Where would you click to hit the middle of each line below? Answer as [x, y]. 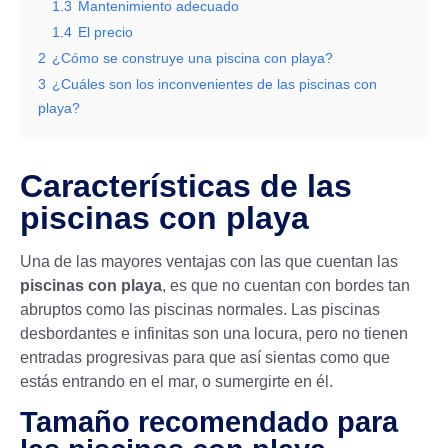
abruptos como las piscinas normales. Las [170, 309]
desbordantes [68, 333]
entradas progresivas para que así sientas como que [205, 357]
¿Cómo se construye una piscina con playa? [192, 57]
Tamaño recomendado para [209, 421]
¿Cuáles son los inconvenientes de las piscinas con [214, 83]
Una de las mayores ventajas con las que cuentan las [209, 261]
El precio [105, 31]
